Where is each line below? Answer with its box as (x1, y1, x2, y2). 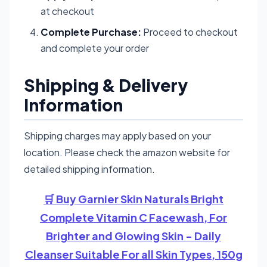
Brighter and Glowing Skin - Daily (46, 228, 221, 243)
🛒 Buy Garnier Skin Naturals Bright (44, 191, 223, 206)
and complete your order (41, 41, 149, 54)
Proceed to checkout (141, 25, 238, 38)
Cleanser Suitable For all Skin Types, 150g (24, 247, 243, 261)
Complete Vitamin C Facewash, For (40, 210, 227, 224)
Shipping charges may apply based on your (24, 129, 211, 142)
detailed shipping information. (24, 162, 155, 175)
